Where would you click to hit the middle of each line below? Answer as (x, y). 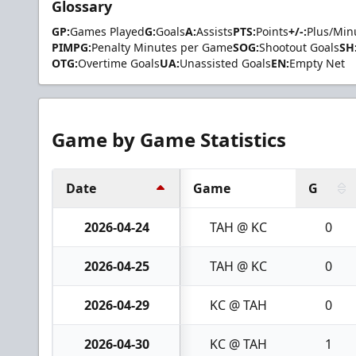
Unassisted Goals (225, 63)
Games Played (107, 31)
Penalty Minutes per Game (162, 47)
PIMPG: (72, 47)
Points (272, 31)
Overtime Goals (119, 63)
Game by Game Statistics (169, 139)
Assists (215, 31)
